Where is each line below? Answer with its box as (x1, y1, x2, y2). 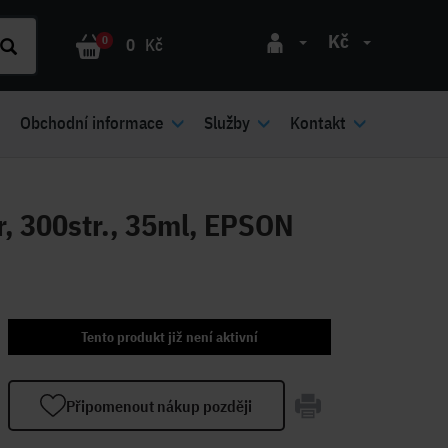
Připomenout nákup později (66, 395, 253, 416)
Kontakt (290, 112, 346, 134)
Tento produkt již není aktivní (80, 328, 258, 346)
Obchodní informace (20, 112, 164, 134)
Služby (204, 112, 250, 134)
